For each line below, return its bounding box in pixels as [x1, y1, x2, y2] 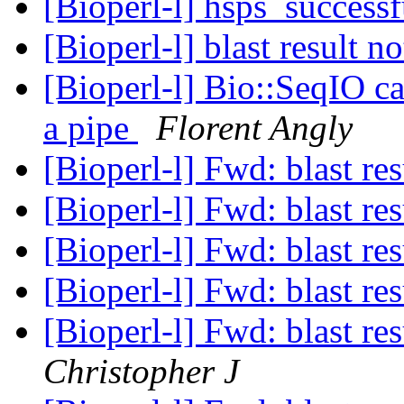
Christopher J [43, 352, 239, 391]
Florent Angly [156, 108, 353, 148]
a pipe [43, 108, 138, 148]
